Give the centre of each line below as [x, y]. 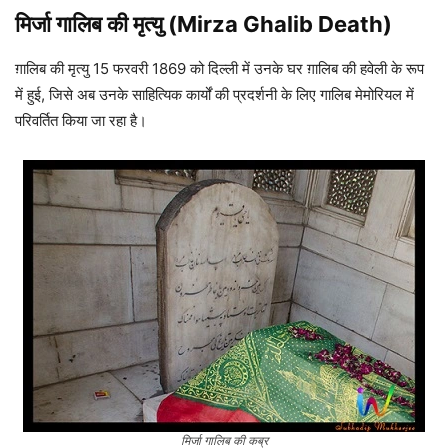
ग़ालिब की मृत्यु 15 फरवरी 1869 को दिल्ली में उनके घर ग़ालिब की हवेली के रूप [219, 69]
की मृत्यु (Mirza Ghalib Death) [249, 24]
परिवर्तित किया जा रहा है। [81, 121]
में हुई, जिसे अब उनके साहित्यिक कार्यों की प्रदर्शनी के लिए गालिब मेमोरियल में [214, 95]
